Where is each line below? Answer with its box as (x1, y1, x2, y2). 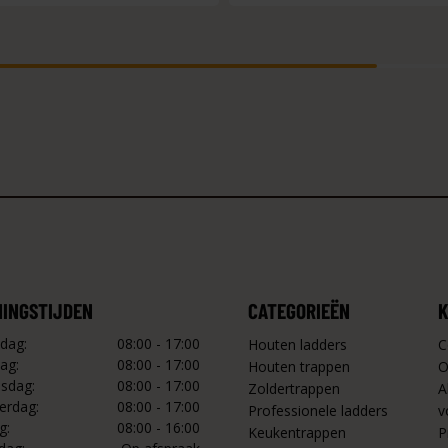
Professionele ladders (248, 401, 388, 420)
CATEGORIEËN (248, 298, 350, 323)
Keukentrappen (248, 423, 346, 442)
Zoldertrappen (248, 379, 340, 398)
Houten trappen (248, 357, 350, 376)
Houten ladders (248, 335, 347, 354)
